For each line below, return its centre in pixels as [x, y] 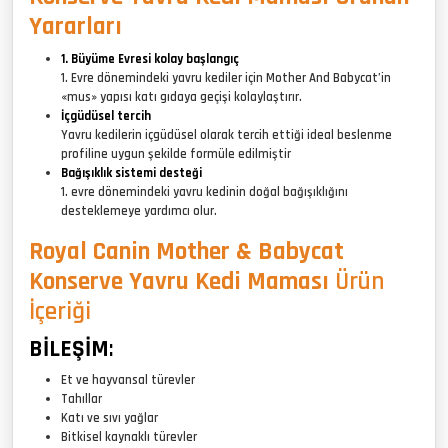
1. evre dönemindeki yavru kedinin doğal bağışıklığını [204, 191]
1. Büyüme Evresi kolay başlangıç [150, 58]
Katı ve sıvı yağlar [109, 417]
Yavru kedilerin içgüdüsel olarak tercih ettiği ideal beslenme [226, 134]
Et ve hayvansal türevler [128, 379]
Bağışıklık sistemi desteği [131, 172]
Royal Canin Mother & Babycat [186, 251]
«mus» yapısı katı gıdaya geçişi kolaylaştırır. [181, 96]
